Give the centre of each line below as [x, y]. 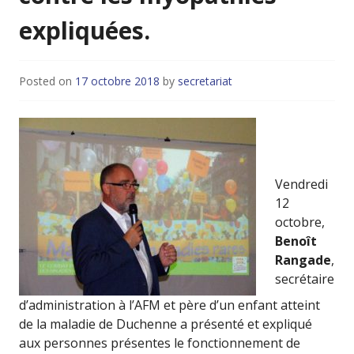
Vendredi [301, 185]
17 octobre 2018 [117, 81]
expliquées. [85, 31]
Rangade [303, 260]
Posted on [47, 81]
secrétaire [305, 279]
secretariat [205, 81]
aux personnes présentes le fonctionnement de [160, 343]
